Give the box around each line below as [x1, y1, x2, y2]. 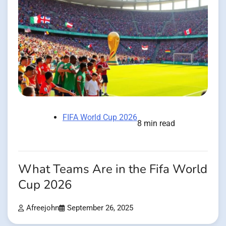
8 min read [137, 118, 175, 128]
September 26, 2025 [67, 203, 133, 212]
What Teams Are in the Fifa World [18, 160, 207, 178]
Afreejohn [26, 203, 59, 212]
